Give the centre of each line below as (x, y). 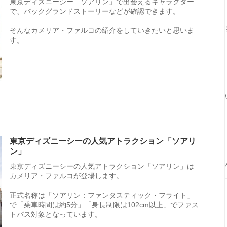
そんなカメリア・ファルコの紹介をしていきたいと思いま (102, 30)
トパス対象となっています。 (56, 214)
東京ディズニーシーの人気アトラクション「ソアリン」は (102, 166)
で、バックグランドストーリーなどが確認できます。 (95, 11)
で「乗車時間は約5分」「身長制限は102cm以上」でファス (104, 205)
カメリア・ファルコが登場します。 (66, 176)
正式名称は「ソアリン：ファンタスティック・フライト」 (102, 195)
